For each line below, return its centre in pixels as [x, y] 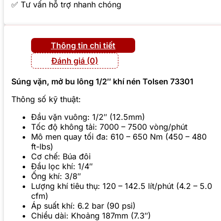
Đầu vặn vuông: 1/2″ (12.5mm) [88, 117]
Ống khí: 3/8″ [56, 176]
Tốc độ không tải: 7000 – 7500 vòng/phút [109, 127]
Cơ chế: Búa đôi [61, 157]
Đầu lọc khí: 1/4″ [62, 166]
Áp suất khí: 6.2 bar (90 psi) [83, 206]
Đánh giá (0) [75, 61]
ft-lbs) [42, 147]
